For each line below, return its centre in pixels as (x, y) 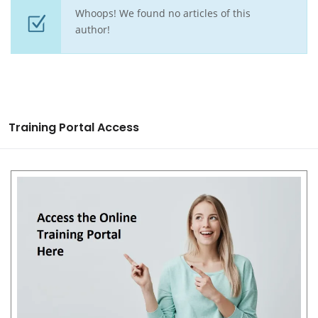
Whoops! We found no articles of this (163, 13)
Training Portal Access (74, 127)
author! (93, 29)
